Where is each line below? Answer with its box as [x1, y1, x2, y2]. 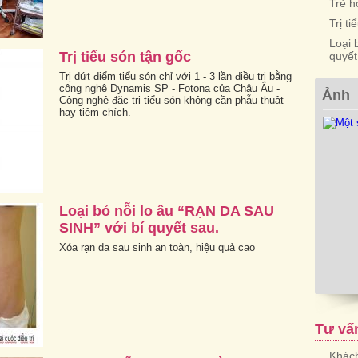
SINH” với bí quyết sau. [59, 219, 219, 236]
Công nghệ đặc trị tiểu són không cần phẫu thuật [59, 93, 284, 106]
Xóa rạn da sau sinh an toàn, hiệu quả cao [59, 241, 255, 253]
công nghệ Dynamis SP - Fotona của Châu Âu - [59, 82, 280, 94]
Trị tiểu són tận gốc [59, 48, 191, 65]
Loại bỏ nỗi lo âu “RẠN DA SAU [59, 202, 274, 219]
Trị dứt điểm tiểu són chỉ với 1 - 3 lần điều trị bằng [59, 70, 292, 82]
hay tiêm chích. [59, 105, 131, 118]
